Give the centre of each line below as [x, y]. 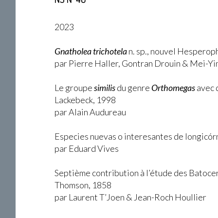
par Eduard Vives [87, 148]
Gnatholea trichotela [91, 51]
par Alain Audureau [90, 112]
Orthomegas [173, 88]
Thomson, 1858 [83, 185]
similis [105, 88]
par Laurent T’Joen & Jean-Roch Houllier [130, 197]
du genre [133, 88]
